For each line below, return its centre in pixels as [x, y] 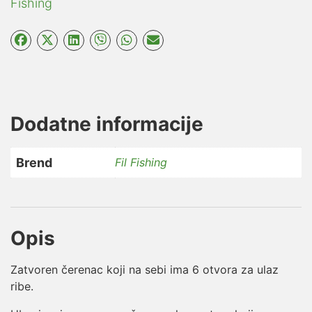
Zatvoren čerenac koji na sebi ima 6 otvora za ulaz [145, 269]
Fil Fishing [141, 162]
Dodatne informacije [107, 124]
